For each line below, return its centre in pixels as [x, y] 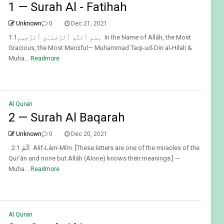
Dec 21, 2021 [89, 24]
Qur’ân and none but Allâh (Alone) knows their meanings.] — [94, 158]
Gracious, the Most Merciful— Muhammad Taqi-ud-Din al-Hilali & [100, 48]
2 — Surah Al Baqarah [66, 118]
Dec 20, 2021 [89, 134]
